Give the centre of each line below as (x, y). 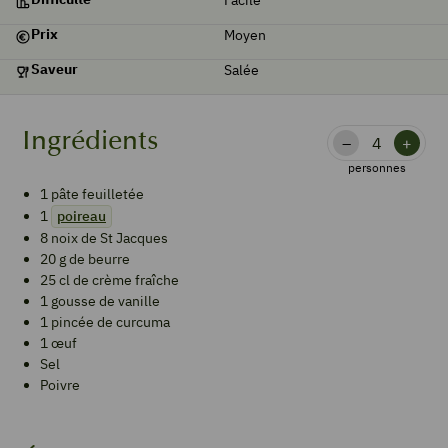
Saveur (54, 69)
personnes (376, 167)
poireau (81, 216)
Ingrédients (90, 140)
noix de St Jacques (109, 238)
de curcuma (133, 322)
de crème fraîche (126, 280)
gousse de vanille (105, 301)
